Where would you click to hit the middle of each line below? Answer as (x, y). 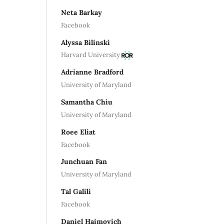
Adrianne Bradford (92, 72)
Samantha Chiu (87, 102)
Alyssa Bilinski (85, 42)
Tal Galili (76, 192)
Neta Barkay (81, 12)
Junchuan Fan (84, 162)
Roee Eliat (78, 132)
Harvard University (90, 55)
